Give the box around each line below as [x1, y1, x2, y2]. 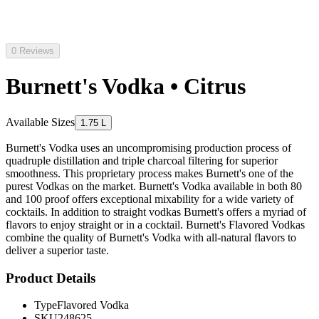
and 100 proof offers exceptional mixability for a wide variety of [6, 192, 293, 205]
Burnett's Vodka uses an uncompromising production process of [6, 141, 291, 154]
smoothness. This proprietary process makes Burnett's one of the [6, 167, 293, 179]
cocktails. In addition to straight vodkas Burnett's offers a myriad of [6, 205, 306, 218]
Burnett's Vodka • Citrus [6, 73, 246, 100]
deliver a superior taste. [6, 244, 109, 256]
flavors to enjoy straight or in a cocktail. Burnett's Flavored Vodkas [6, 218, 305, 231]
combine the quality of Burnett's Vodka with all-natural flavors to [6, 231, 296, 244]
